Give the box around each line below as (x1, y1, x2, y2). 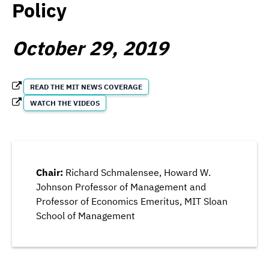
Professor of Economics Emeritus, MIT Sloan (36, 195, 228, 208)
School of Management (36, 210, 135, 222)
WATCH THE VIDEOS (30, 98, 100, 108)
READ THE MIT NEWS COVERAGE (30, 82, 143, 92)
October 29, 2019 (12, 35, 168, 61)
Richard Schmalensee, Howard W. (63, 166, 211, 179)
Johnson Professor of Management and (36, 181, 206, 193)
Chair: (36, 166, 63, 179)
